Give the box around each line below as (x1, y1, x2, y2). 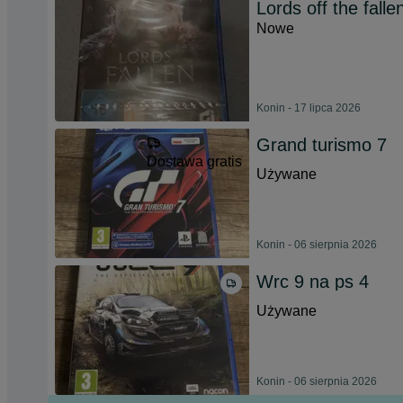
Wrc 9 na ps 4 (256, 272, 369, 291)
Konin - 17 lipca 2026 (256, 102, 361, 114)
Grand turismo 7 (256, 135, 387, 155)
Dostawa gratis (147, 154, 242, 169)
